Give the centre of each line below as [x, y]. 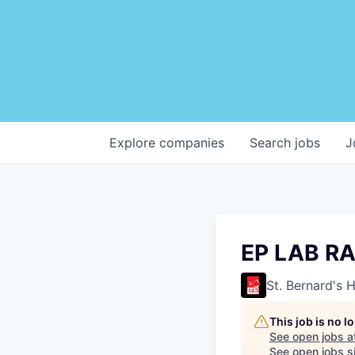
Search [272, 142]
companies [192, 142]
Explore [134, 142]
